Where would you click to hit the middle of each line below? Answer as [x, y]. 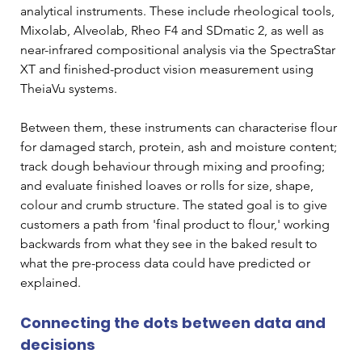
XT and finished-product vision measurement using [168, 69]
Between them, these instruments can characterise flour [180, 127]
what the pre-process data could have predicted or [167, 263]
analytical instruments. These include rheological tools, [179, 11]
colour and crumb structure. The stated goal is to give [175, 204]
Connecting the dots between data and [175, 322]
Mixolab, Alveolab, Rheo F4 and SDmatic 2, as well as [174, 30]
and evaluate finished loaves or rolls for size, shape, [168, 185]
